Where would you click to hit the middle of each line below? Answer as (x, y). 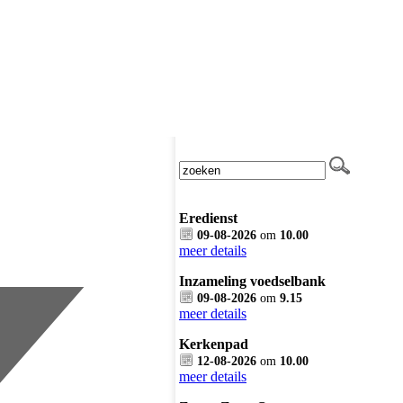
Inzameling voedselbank (252, 281)
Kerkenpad (214, 344)
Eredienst (208, 218)
